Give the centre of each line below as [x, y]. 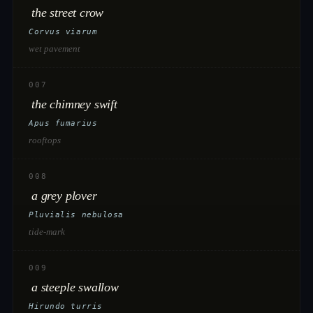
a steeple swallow [75, 287]
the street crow [68, 13]
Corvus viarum [63, 32]
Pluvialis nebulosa [76, 215]
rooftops [45, 140]
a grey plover [64, 196]
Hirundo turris [66, 306]
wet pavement [54, 49]
